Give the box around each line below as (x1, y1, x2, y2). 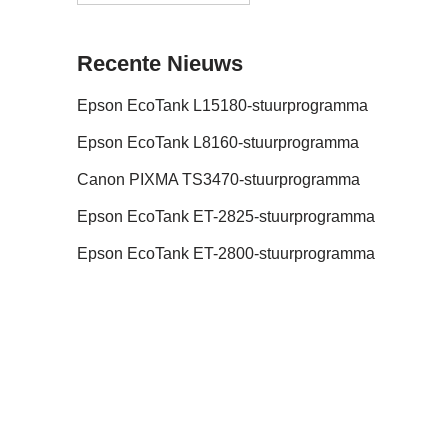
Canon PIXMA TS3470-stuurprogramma (77, 171, 360, 189)
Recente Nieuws (77, 51, 243, 77)
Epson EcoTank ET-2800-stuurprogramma (77, 245, 375, 263)
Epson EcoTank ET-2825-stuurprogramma (77, 208, 375, 226)
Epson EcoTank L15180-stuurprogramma (77, 97, 368, 115)
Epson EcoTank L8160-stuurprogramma (77, 134, 359, 152)
